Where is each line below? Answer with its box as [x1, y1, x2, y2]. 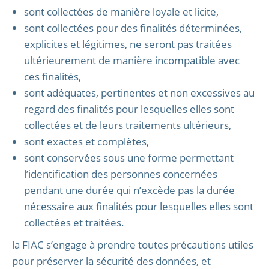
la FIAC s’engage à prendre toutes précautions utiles [12, 238, 253, 252]
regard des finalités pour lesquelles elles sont [24, 102, 234, 116]
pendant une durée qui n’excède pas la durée [24, 183, 235, 197]
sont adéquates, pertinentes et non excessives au [24, 86, 255, 100]
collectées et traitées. [24, 216, 124, 229]
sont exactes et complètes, [24, 134, 149, 148]
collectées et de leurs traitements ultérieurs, [24, 118, 231, 132]
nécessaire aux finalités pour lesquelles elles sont [24, 199, 253, 213]
